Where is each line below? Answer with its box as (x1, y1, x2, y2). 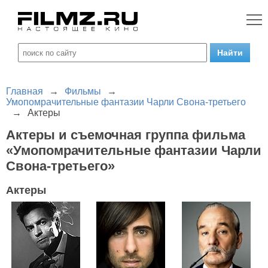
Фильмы (65, 86, 101, 96)
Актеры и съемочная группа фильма (6, 127, 245, 142)
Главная (6, 86, 43, 96)
